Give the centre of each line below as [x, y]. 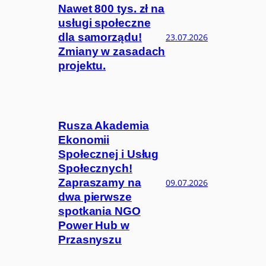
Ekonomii [84, 140]
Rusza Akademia [104, 126]
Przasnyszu [90, 240]
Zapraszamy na [100, 183]
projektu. [82, 65]
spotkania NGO [99, 211]
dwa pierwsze [95, 197]
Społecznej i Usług [109, 154]
